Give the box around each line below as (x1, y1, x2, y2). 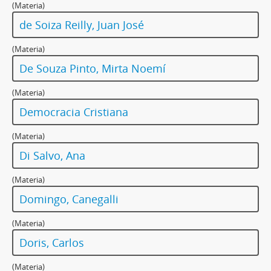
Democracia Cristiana (19, 105, 128, 120)
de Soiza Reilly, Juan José (19, 18, 144, 33)
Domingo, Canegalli (19, 192, 119, 207)
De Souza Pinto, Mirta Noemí (19, 61, 166, 76)
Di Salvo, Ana (19, 148, 85, 163)
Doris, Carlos (19, 235, 84, 250)
